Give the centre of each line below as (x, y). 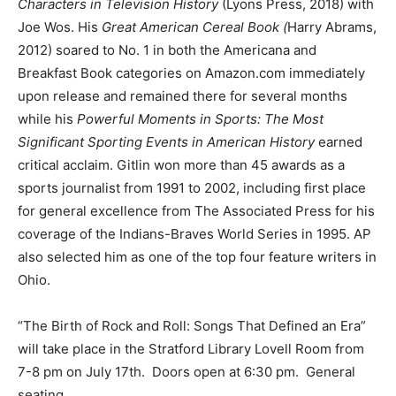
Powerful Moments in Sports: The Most (200, 118)
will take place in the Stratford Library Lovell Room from (191, 348)
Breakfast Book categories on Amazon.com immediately (191, 72)
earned (339, 141)
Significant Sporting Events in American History (166, 141)
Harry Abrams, (332, 27)
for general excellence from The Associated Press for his (196, 210)
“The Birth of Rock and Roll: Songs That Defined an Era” (192, 325)
